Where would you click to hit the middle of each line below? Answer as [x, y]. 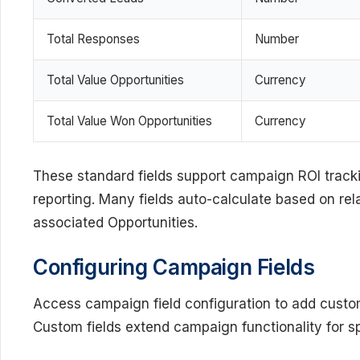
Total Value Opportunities [115, 80]
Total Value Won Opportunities [129, 121]
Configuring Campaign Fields [174, 267]
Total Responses [93, 39]
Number [277, 39]
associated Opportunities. [115, 222]
